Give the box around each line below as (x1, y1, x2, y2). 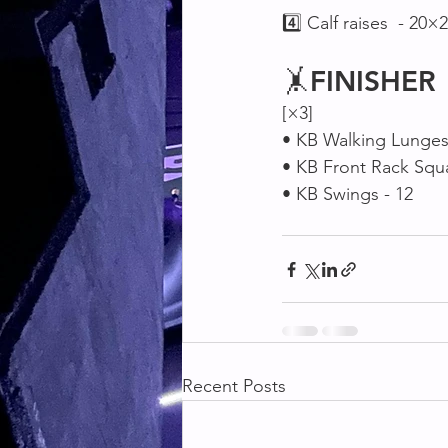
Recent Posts (182, 375, 286, 397)
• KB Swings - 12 (282, 183, 413, 205)
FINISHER (310, 64, 436, 98)
